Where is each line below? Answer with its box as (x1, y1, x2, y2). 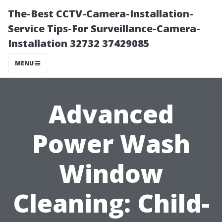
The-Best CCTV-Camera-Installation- (8, 7, 193, 20)
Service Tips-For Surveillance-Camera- (8, 22, 200, 35)
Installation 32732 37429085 (8, 37, 150, 50)
